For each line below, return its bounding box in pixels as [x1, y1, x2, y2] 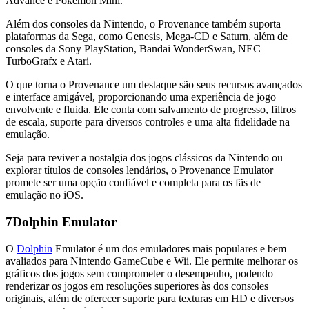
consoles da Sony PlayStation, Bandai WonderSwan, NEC [6, 43, 261, 55]
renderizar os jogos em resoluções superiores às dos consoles [6, 279, 268, 292]
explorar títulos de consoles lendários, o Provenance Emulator [6, 164, 273, 177]
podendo [235, 267, 273, 279]
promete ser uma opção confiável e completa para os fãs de [6, 177, 261, 189]
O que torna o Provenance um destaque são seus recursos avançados [6, 79, 302, 91]
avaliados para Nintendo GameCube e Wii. [6, 255, 192, 267]
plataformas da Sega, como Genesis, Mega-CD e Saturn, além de [6, 30, 288, 43]
